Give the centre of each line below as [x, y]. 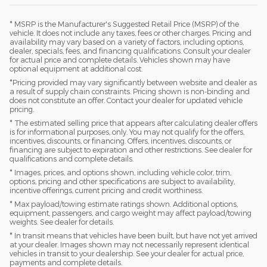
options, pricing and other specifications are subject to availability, [122, 181]
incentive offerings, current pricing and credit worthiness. [106, 190]
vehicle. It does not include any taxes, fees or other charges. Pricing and [131, 32]
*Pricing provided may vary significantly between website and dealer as [133, 82]
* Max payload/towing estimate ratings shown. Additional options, [124, 204]
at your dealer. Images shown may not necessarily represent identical [129, 244]
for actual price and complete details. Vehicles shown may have [120, 59]
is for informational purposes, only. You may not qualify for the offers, [127, 131]
